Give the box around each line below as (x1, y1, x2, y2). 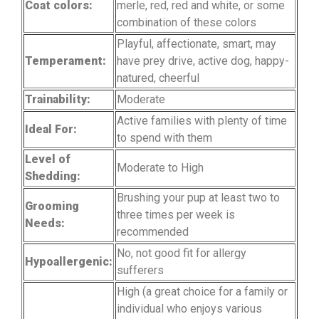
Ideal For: (25, 122, 77, 136)
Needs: (25, 216, 65, 230)
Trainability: (25, 92, 90, 106)
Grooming (25, 199, 79, 213)
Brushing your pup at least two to (117, 190, 280, 204)
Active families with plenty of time (117, 113, 287, 127)
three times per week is (117, 207, 235, 221)
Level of (25, 152, 70, 166)
